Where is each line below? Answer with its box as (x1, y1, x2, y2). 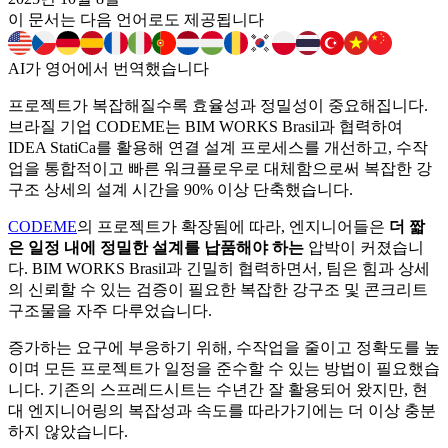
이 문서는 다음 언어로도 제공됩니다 (8, 11, 264, 29)
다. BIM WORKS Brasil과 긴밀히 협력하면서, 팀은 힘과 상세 (8, 260, 430, 278)
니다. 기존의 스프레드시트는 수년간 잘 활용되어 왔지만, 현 (8, 381, 428, 399)
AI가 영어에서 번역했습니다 (8, 60, 209, 78)
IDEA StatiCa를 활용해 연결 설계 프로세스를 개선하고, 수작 (8, 139, 428, 157)
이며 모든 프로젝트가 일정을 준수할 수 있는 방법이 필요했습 (8, 360, 440, 378)
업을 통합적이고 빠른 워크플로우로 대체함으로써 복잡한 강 (8, 160, 432, 178)
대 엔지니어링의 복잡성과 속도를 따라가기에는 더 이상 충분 (8, 402, 436, 420)
